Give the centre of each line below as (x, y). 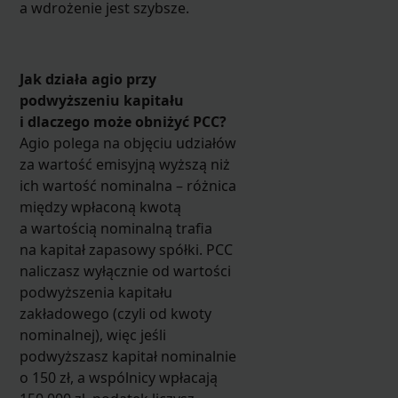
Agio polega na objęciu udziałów (127, 143)
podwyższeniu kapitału (101, 100)
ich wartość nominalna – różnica (127, 185)
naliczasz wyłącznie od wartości (125, 271)
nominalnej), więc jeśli (92, 334)
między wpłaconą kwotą (100, 207)
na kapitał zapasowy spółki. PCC (126, 249)
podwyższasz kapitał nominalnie (127, 356)
